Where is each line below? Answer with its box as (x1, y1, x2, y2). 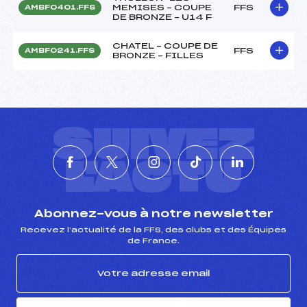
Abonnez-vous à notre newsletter (34, 208, 273, 219)
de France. (127, 237, 180, 245)
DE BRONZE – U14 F (112, 12, 212, 21)
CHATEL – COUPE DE (112, 41, 218, 50)
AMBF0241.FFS (25, 47, 95, 54)
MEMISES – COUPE (112, 3, 212, 12)
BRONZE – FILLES (112, 51, 204, 60)
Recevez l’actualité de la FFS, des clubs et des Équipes (21, 226, 286, 234)
